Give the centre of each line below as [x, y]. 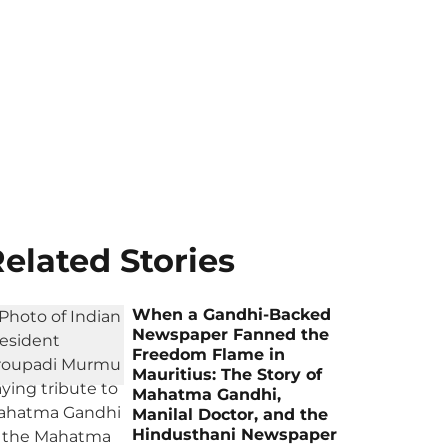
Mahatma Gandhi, [207, 394]
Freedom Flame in [209, 354]
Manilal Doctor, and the [230, 414]
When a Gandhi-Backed [232, 314]
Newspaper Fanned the [231, 334]
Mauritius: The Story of [227, 374]
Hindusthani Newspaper [235, 434]
